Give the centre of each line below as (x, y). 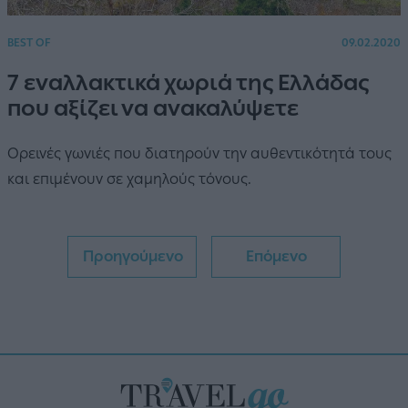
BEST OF (29, 43)
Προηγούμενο (133, 257)
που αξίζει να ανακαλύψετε (153, 108)
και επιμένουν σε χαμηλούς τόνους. (129, 179)
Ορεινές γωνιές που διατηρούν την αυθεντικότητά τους (199, 154)
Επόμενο (276, 257)
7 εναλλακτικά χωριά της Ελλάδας (188, 83)
